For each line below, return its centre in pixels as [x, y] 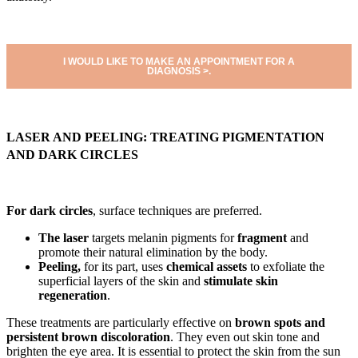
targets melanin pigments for [163, 238]
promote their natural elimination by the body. [153, 253]
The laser [64, 238]
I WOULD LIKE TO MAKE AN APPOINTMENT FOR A [179, 62]
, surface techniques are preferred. [177, 211]
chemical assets [207, 267]
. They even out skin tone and [245, 337]
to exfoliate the [286, 267]
